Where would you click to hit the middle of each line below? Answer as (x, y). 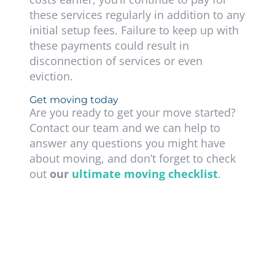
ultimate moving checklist (145, 174)
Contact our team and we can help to (125, 128)
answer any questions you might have (127, 143)
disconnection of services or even (116, 61)
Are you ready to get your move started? (132, 113)
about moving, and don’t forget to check (132, 159)
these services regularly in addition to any (137, 15)
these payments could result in (109, 46)
